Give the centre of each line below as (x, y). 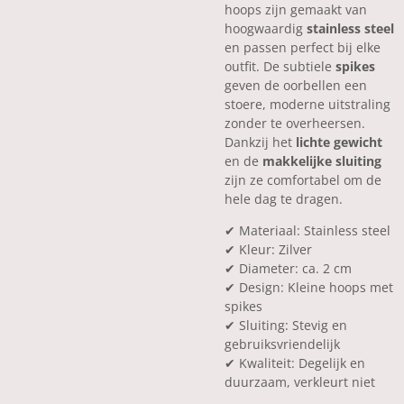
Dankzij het (260, 142)
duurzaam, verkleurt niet (300, 382)
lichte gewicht (339, 142)
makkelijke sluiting (322, 161)
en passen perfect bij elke (303, 47)
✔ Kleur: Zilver (268, 249)
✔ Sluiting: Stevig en (286, 325)
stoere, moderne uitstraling (308, 104)
